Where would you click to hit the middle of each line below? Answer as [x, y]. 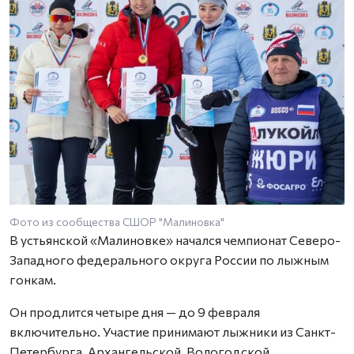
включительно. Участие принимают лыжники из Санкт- [173, 331]
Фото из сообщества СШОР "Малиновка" [117, 222]
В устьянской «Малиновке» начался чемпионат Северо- [175, 240]
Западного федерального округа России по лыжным [169, 260]
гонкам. [33, 279]
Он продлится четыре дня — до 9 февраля [135, 312]
